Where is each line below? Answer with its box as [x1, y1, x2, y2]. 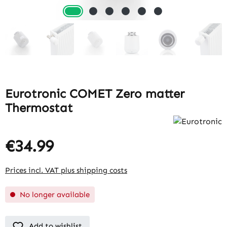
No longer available [18, 190, 90, 200]
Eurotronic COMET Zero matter [5, 86, 184, 101]
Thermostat [5, 100, 73, 115]
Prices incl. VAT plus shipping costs [5, 166, 127, 175]
